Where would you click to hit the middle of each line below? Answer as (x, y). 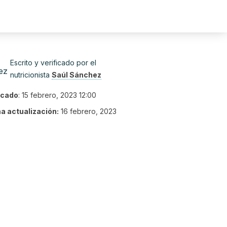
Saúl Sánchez (77, 75)
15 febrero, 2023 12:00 (59, 95)
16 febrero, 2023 (89, 111)
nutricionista (31, 75)
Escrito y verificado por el (53, 63)
